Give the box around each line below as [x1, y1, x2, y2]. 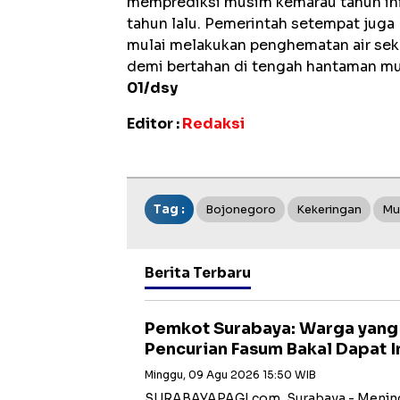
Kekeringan [296, 202, 362, 217]
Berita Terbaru [145, 264, 251, 282]
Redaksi [182, 114, 245, 133]
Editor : [127, 114, 182, 133]
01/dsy [127, 79, 178, 97]
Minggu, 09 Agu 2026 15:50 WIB [145, 368, 316, 381]
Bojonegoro [205, 202, 276, 217]
